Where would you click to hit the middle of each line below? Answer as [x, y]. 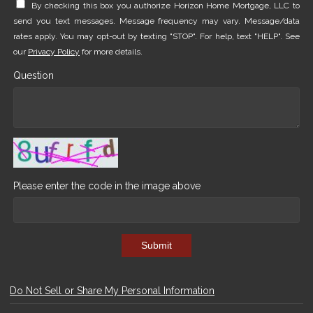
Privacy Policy [54, 51]
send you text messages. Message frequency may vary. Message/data [156, 21]
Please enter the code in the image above [107, 185]
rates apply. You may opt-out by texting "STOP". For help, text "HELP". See [156, 36]
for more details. [111, 51]
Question [34, 76]
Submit [156, 246]
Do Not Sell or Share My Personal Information [112, 291]
